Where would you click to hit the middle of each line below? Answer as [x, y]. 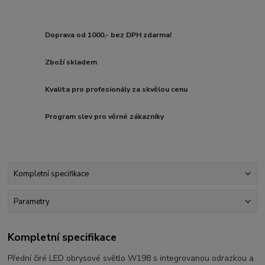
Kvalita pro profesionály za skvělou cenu [117, 89]
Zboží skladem [71, 62]
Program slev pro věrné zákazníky [105, 116]
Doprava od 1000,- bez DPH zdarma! [109, 35]
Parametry [31, 201]
